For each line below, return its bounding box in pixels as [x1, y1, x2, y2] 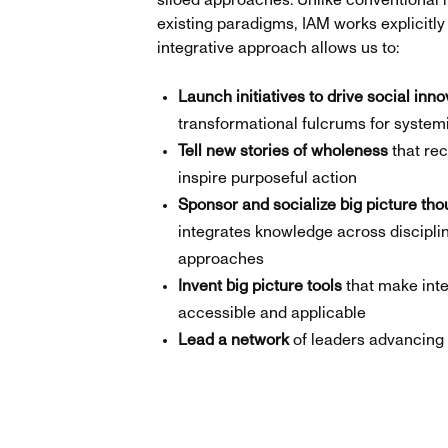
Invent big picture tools [177, 278, 342, 295]
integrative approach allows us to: [157, 40, 399, 57]
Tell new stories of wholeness [177, 143, 388, 160]
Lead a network [177, 332, 289, 349]
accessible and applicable [177, 305, 366, 322]
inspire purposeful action [177, 170, 357, 187]
